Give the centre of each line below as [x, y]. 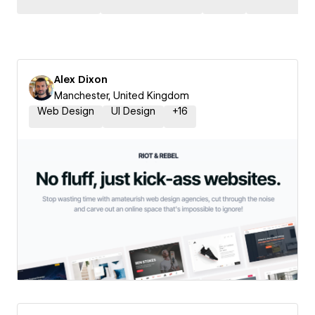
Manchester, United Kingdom [122, 96]
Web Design [66, 111]
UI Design [133, 111]
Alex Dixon [81, 79]
